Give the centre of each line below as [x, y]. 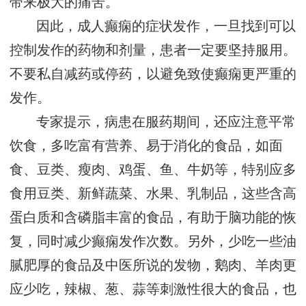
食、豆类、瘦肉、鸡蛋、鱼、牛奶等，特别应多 [153, 170]
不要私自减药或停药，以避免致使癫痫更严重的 [153, 74]
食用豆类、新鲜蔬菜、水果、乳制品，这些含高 [153, 194]
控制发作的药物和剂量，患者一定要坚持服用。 [153, 51]
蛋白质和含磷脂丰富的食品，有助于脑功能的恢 [153, 218]
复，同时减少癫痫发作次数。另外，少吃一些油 [153, 242]
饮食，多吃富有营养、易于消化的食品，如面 [146, 146]
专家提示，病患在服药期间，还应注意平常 [166, 122]
